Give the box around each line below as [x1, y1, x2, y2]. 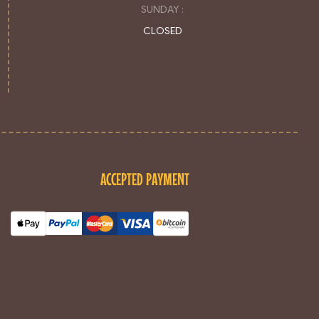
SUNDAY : [141, 3, 184, 16]
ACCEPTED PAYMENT [100, 169, 190, 189]
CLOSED [142, 24, 182, 37]
